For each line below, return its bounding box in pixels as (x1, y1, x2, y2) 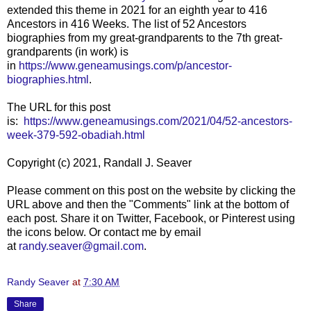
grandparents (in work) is (7, 45, 128, 58)
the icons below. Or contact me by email (7, 226, 201, 238)
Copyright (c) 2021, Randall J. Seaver (7, 156, 192, 169)
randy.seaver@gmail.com (19, 239, 144, 252)
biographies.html (7, 73, 89, 85)
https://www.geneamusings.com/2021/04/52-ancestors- (24, 115, 292, 127)
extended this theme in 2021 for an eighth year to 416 (7, 3, 267, 16)
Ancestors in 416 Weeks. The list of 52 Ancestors (7, 17, 246, 30)
